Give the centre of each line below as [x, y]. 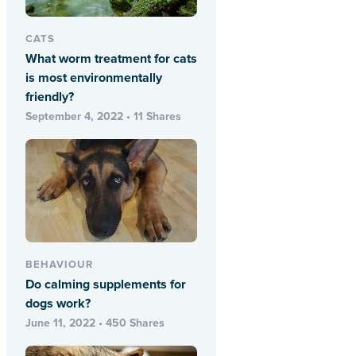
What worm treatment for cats [111, 59]
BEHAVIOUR [59, 265]
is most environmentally [94, 78]
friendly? [50, 97]
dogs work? [58, 304]
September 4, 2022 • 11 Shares [103, 117]
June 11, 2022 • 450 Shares [95, 323]
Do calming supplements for [106, 285]
